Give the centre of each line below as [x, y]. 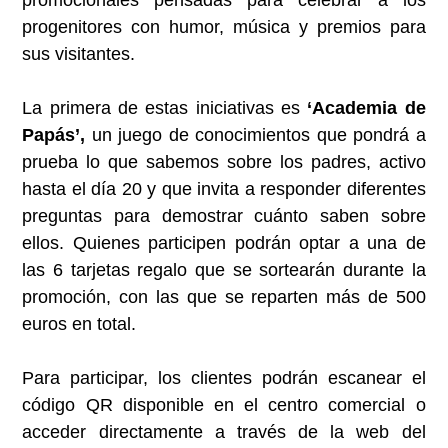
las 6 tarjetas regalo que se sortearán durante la [224, 270]
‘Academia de [366, 108]
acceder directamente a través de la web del [224, 432]
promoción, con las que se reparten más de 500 [224, 297]
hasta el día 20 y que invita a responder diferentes [224, 189]
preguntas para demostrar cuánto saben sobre [224, 216]
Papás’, [54, 135]
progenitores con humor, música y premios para [224, 27]
